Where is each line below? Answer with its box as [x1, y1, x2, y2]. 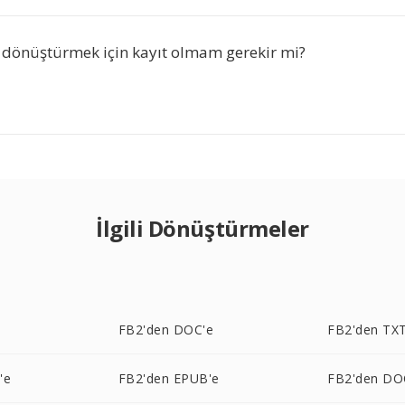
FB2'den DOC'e [118, 321, 214, 338]
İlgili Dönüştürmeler [96, 213, 309, 243]
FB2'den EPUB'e [118, 370, 220, 387]
